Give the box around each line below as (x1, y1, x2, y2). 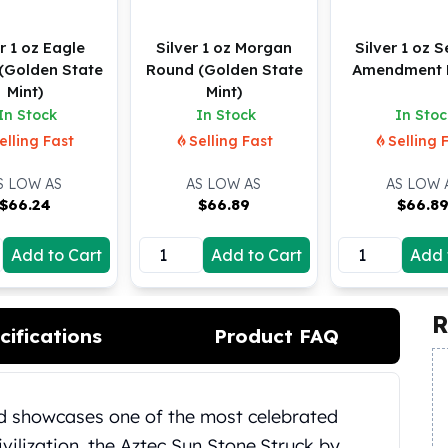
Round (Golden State (145, 60, 303, 79)
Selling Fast (188, 132, 273, 150)
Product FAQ (213, 324, 339, 348)
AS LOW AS (186, 175, 262, 193)
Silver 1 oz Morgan (156, 38, 292, 57)
